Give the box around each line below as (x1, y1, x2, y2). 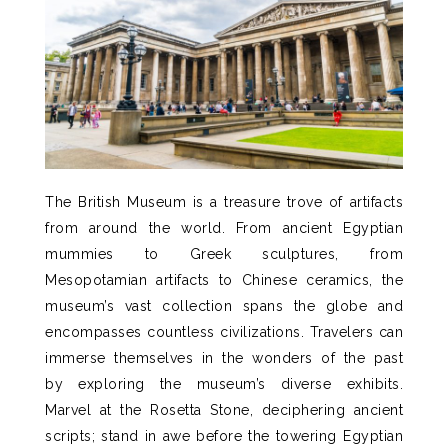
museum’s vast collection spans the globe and (45, 297, 403, 314)
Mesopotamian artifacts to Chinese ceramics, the (45, 271, 403, 288)
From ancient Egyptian (225, 219, 403, 236)
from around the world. (45, 219, 225, 236)
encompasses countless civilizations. (45, 323, 304, 340)
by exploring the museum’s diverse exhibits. (45, 375, 403, 392)
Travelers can (309, 323, 403, 340)
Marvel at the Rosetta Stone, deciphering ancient (45, 401, 403, 418)
